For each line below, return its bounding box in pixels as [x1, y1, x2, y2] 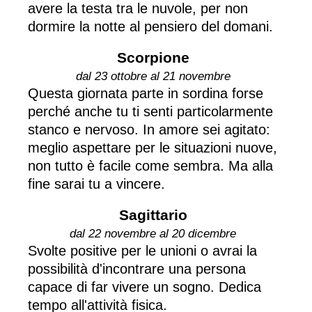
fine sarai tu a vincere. [28, 175, 165, 192]
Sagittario [118, 206, 187, 223]
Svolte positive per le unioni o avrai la [28, 242, 257, 258]
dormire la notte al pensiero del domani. [28, 18, 273, 34]
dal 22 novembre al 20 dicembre [70, 226, 236, 240]
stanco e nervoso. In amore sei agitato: [28, 121, 270, 137]
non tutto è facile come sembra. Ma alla [28, 157, 273, 173]
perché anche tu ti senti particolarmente [28, 103, 273, 119]
